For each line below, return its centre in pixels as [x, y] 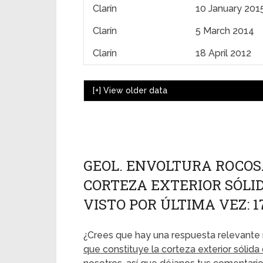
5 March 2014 [225, 31]
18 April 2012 [223, 53]
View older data [135, 90]
